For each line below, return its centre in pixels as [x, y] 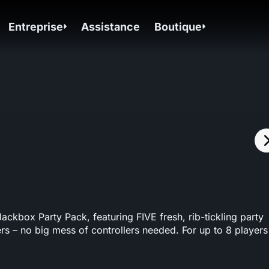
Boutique [178, 26]
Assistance [111, 26]
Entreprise [36, 26]
